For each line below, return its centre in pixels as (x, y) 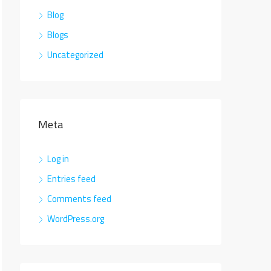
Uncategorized (75, 55)
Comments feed (79, 199)
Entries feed (71, 179)
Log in (58, 159)
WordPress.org (76, 219)
